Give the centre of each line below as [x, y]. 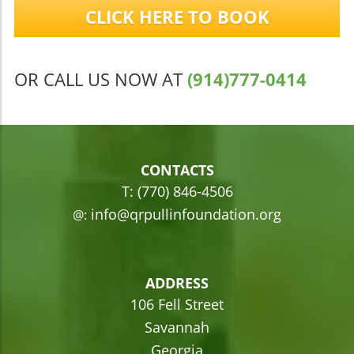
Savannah [177, 327]
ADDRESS [177, 282]
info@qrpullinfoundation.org [184, 214]
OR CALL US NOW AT [101, 79]
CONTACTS [177, 169]
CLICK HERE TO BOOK [177, 16]
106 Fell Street [177, 304]
